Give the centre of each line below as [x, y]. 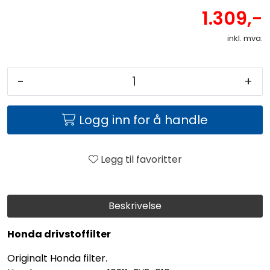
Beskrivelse [135, 206]
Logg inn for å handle [143, 120]
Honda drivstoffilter [59, 234]
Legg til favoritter [141, 159]
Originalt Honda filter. [57, 258]
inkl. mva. [245, 38]
